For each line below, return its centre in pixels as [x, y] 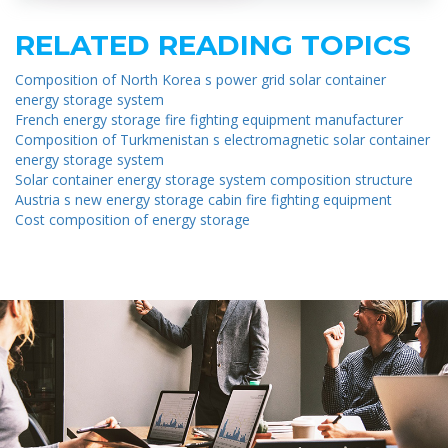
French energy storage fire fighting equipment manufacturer [209, 120]
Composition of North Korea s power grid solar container [200, 80]
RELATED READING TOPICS [213, 45]
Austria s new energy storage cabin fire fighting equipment [203, 200]
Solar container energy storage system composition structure [214, 180]
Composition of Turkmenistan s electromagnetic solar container [222, 140]
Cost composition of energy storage [132, 220]
